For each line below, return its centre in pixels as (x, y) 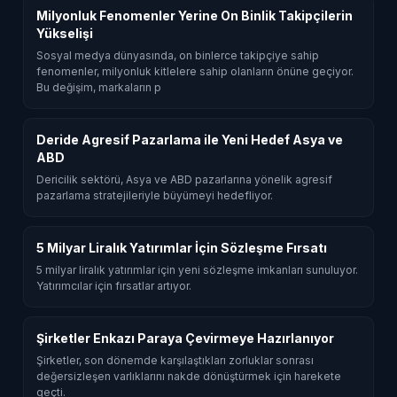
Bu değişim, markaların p (99, 87)
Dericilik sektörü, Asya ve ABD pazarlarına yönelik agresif (184, 179)
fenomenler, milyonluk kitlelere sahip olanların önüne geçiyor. (195, 71)
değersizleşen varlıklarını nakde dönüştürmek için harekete (189, 376)
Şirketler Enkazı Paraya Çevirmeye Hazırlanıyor (185, 338)
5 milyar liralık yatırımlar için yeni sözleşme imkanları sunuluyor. (197, 269)
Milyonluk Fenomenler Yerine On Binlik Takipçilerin (195, 15)
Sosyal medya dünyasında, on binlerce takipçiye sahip (178, 55)
